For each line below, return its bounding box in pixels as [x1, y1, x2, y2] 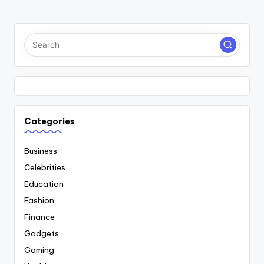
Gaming [24, 244, 54, 255]
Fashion [24, 194, 54, 206]
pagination [14, 9, 109, 32]
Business [24, 145, 57, 156]
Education [24, 178, 64, 189]
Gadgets [24, 227, 59, 239]
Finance [24, 211, 55, 222]
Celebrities [24, 161, 65, 173]
